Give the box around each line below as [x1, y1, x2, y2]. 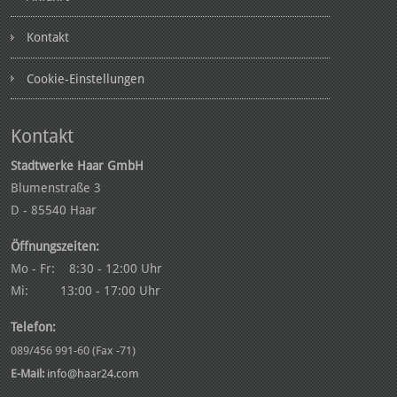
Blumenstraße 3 [11, 180, 101, 195]
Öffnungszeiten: [11, 238, 99, 253]
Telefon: [11, 319, 56, 334]
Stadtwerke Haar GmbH [11, 158, 144, 173]
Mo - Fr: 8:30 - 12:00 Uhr [11, 261, 162, 276]
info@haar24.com [47, 366, 139, 380]
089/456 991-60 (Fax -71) [11, 343, 136, 357]
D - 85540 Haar [11, 202, 97, 217]
